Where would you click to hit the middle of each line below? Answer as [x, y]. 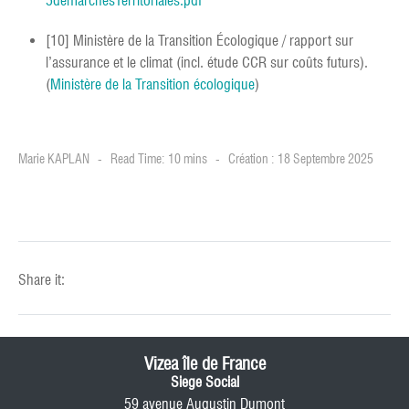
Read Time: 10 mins [159, 159]
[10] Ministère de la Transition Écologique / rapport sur [199, 41]
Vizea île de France [204, 364]
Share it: [42, 280]
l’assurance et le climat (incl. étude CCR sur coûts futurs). [207, 63]
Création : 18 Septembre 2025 [301, 159]
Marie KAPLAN [54, 159]
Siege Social [204, 383]
